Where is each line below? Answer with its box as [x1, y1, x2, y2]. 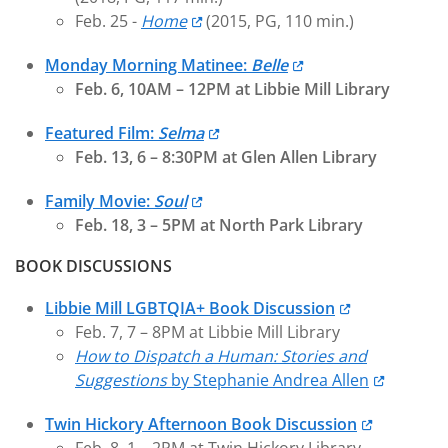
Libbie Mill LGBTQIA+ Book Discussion [45, 297, 335, 319]
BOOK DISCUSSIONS [15, 255, 172, 277]
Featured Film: [45, 122, 158, 144]
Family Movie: [45, 190, 154, 212]
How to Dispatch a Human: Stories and [75, 345, 367, 367]
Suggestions [75, 369, 167, 391]
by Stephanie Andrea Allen [167, 369, 369, 391]
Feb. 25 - [75, 10, 141, 32]
